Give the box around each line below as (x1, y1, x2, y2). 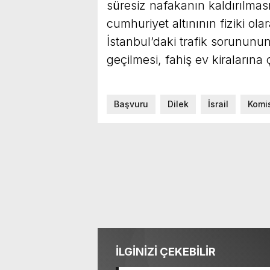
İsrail (208, 98, 228, 109)
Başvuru (114, 98, 148, 109)
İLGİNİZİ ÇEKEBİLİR (116, 245, 216, 258)
